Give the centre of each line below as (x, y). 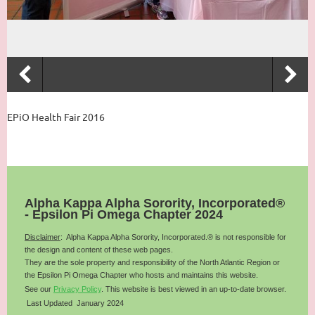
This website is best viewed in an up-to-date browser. (196, 289)
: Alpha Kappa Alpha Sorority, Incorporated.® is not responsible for (173, 237)
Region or (263, 262)
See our (38, 289)
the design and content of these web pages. (99, 250)
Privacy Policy (77, 289)
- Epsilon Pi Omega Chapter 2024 (124, 214)
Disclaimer (43, 237)
